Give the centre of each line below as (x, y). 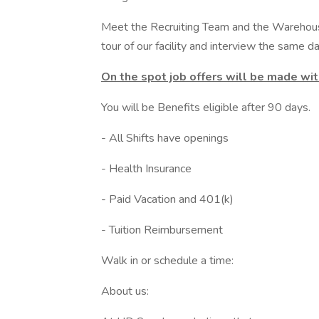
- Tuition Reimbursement (162, 230)
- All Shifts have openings (165, 138)
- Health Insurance (146, 169)
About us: (125, 291)
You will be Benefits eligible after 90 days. (206, 108)
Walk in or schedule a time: (169, 261)
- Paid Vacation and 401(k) (167, 199)
